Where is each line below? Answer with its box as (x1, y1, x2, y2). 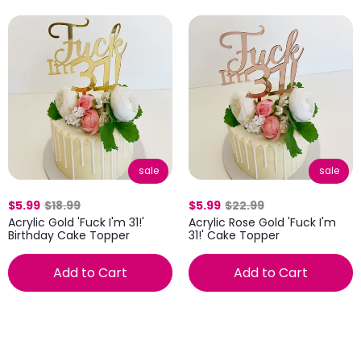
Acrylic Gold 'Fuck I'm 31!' (8, 214, 144, 230)
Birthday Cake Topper (8, 227, 130, 243)
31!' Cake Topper (189, 227, 280, 243)
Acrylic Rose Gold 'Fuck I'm (189, 214, 336, 230)
